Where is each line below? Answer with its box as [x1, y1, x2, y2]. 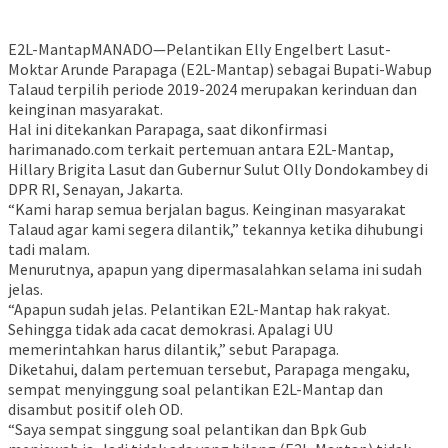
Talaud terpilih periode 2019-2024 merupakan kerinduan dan [8, 79, 417, 100]
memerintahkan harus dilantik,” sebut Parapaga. [8, 339, 339, 360]
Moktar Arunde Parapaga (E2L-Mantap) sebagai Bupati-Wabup [8, 59, 432, 80]
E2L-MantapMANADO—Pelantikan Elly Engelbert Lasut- [8, 39, 391, 60]
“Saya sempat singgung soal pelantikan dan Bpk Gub [8, 419, 367, 440]
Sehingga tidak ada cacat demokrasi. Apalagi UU [8, 319, 333, 340]
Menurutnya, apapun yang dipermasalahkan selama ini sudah [8, 259, 422, 280]
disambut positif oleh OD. [8, 399, 183, 420]
